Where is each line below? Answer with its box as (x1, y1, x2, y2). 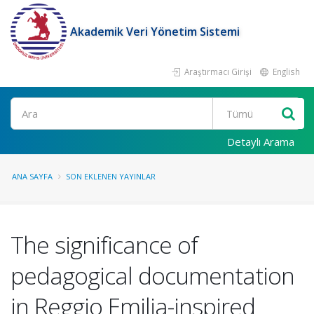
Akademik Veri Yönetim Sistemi (70, 24, 240, 39)
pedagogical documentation (11, 259, 294, 292)
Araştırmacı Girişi (182, 66, 252, 77)
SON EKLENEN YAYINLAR (66, 171, 156, 182)
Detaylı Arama (227, 135, 294, 149)
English (271, 66, 300, 77)
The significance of (11, 228, 198, 261)
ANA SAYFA (12, 171, 53, 182)
